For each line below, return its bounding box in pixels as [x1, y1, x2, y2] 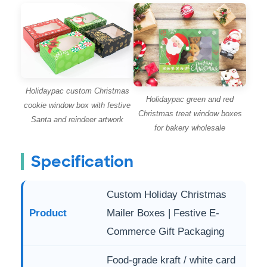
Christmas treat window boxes [138, 108, 242, 118]
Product [29, 207, 67, 219]
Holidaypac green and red [146, 94, 234, 104]
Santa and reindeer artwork [31, 114, 123, 124]
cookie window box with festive [24, 100, 131, 110]
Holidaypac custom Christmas [25, 86, 129, 95]
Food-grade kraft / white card [107, 254, 235, 266]
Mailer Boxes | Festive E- [107, 207, 219, 219]
